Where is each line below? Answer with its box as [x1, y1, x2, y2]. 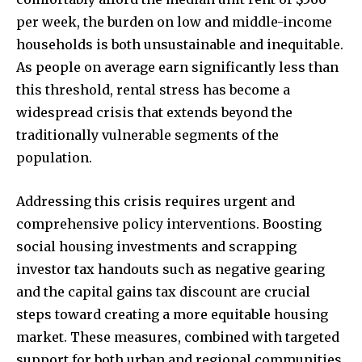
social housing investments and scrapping [16, 238, 297, 255]
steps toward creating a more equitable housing [16, 306, 328, 323]
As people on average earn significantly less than [16, 59, 339, 76]
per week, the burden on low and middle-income [16, 14, 332, 31]
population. [16, 149, 92, 166]
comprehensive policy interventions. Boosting [16, 216, 322, 233]
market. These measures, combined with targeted [16, 329, 339, 346]
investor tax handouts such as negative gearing [16, 261, 325, 278]
